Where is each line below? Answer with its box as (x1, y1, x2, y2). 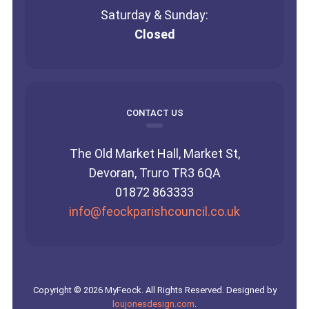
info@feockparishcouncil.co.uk (69, 203, 240, 219)
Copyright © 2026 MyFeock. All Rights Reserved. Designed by (32, 284, 277, 295)
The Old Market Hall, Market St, (69, 146, 240, 161)
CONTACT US (126, 107, 183, 118)
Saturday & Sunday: (101, 7, 208, 22)
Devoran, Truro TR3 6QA (88, 165, 221, 180)
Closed (134, 26, 175, 41)
